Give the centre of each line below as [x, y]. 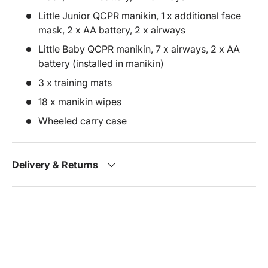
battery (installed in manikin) [101, 64]
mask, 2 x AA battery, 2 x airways [112, 30]
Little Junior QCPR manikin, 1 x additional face [140, 16]
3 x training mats [75, 83]
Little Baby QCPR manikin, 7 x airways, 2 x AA [139, 49]
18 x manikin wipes [80, 102]
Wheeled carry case [83, 121]
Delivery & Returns [55, 165]
